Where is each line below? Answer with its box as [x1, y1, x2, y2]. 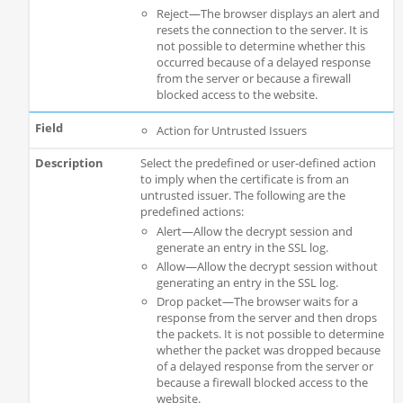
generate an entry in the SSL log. [156, 238, 328, 255]
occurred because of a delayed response [156, 54, 371, 71]
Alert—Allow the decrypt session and [156, 222, 353, 239]
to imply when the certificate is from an [139, 171, 349, 188]
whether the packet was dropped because [156, 341, 381, 358]
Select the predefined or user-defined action [139, 155, 376, 172]
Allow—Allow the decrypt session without [156, 257, 378, 274]
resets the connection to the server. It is [156, 22, 368, 39]
